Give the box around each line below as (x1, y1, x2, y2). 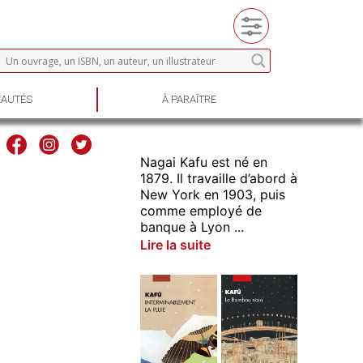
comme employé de (139, 203, 262, 219)
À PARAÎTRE (161, 93, 216, 105)
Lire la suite (139, 237, 211, 253)
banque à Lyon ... (139, 219, 244, 235)
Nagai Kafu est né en (139, 154, 267, 170)
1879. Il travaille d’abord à (139, 170, 297, 186)
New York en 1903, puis (139, 186, 285, 203)
